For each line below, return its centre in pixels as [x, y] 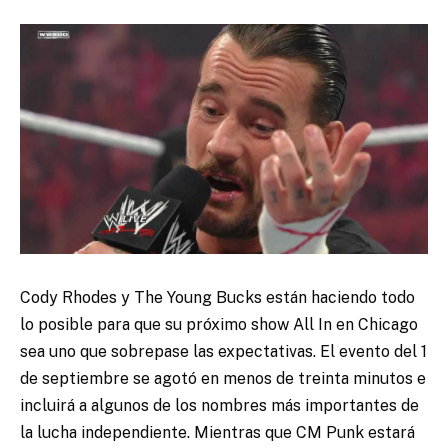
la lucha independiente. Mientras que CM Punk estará [217, 432]
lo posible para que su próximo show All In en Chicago [219, 324]
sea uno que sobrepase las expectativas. [170, 351]
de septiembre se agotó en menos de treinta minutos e [223, 378]
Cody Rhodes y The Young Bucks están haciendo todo [217, 297]
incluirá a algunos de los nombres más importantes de [219, 405]
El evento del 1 [373, 351]
